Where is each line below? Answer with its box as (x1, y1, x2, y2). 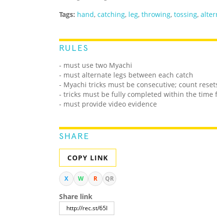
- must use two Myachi (59, 61, 132, 70)
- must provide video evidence (59, 99, 157, 109)
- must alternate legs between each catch (59, 70, 193, 80)
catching (97, 10, 125, 19)
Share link (59, 192, 93, 201)
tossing (174, 10, 197, 19)
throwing (141, 10, 170, 19)
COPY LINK (67, 153, 108, 163)
